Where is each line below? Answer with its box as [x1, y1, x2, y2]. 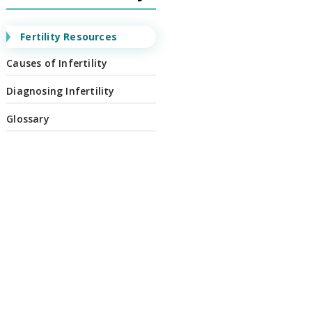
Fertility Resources [20, 30, 117, 43]
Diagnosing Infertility [6, 84, 115, 97]
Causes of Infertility [6, 56, 108, 70]
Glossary [6, 112, 49, 125]
